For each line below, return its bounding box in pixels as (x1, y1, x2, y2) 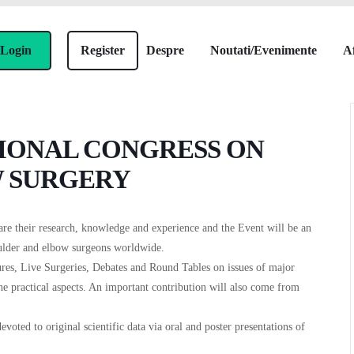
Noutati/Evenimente (210, 43, 317, 57)
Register (81, 43, 125, 57)
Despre (146, 43, 184, 57)
